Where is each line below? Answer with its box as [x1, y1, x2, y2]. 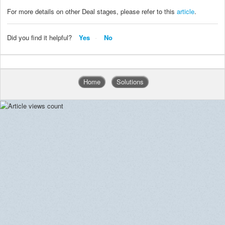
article [177, 6, 194, 16]
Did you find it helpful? [7, 32, 72, 42]
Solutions [117, 77, 144, 87]
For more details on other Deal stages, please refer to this [7, 6, 177, 16]
